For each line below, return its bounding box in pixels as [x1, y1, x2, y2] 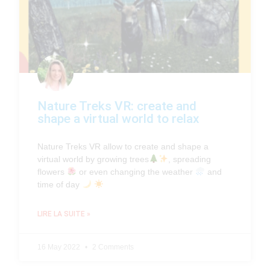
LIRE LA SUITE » [37, 210, 91, 219]
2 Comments [90, 243, 134, 252]
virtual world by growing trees [37, 154, 149, 165]
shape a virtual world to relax [37, 111, 200, 127]
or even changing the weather [77, 167, 196, 177]
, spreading [168, 154, 212, 165]
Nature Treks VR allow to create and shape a [37, 142, 209, 152]
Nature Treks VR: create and [37, 99, 197, 114]
